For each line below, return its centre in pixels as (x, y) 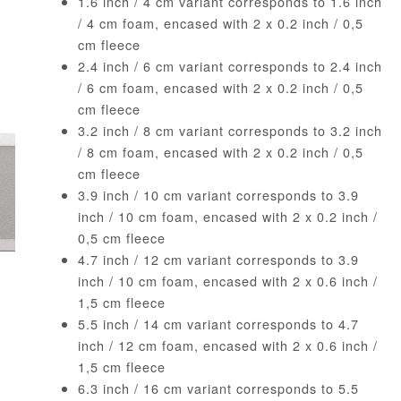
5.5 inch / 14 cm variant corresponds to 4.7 (218, 324)
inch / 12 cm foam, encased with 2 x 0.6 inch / (227, 346)
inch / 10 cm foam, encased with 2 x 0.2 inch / (227, 217)
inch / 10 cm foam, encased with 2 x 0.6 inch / (227, 281)
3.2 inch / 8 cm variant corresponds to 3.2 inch (230, 131)
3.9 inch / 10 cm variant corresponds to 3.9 (218, 195)
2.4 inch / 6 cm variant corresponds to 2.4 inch (230, 66)
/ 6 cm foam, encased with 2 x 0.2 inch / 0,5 (220, 88)
